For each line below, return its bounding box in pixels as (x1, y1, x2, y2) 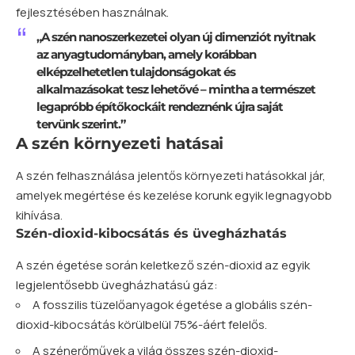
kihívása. (16, 207, 63, 224)
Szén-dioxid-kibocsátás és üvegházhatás (16, 226, 287, 242)
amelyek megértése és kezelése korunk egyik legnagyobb (16, 187, 332, 204)
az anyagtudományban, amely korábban (36, 47, 256, 63)
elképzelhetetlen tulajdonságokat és (36, 64, 235, 80)
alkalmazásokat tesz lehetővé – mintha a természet (36, 82, 315, 97)
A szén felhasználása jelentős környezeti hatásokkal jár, (16, 167, 326, 185)
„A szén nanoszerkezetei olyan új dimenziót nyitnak (36, 29, 315, 45)
